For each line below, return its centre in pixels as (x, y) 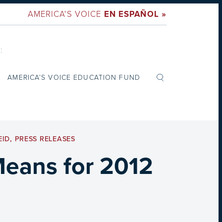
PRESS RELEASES (45, 139)
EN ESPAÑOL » (135, 14)
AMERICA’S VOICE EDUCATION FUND (74, 77)
